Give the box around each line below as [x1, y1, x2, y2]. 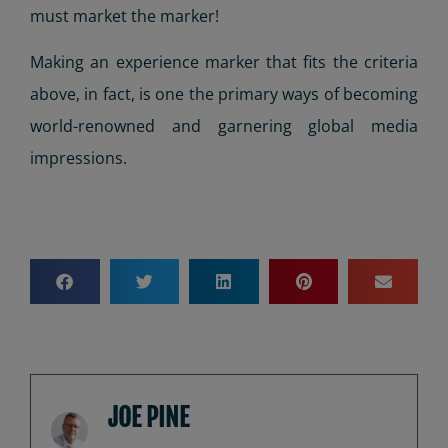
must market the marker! [30, 5, 219, 28]
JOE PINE [108, 401, 189, 433]
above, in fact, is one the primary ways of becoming [30, 83, 418, 106]
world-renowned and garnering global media [30, 115, 418, 138]
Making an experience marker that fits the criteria [30, 51, 418, 74]
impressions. [30, 147, 127, 170]
